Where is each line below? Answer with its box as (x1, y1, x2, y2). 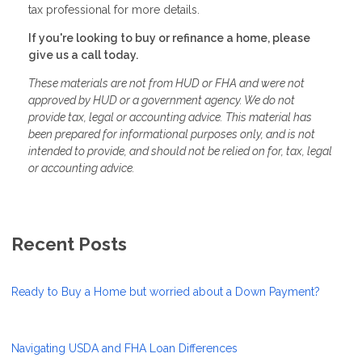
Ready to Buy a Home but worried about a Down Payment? (11, 284, 320, 298)
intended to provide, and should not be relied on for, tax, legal (28, 144, 332, 158)
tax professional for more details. (28, 2, 200, 16)
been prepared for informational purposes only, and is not (28, 127, 315, 141)
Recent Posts (11, 233, 127, 255)
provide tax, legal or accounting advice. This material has (28, 110, 312, 124)
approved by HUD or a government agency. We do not (28, 93, 295, 107)
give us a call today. (28, 48, 138, 61)
